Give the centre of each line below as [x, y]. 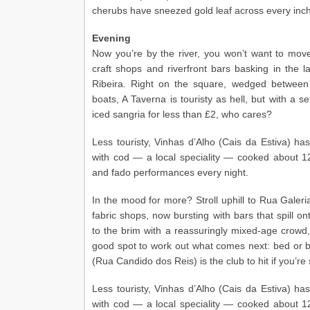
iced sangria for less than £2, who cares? [182, 114]
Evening [111, 38]
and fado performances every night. [170, 172]
